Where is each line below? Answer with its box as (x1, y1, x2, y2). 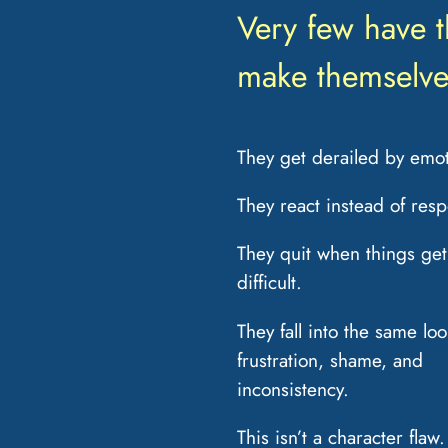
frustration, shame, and (236, 345, 423, 374)
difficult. (236, 268, 302, 297)
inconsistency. (236, 374, 349, 403)
